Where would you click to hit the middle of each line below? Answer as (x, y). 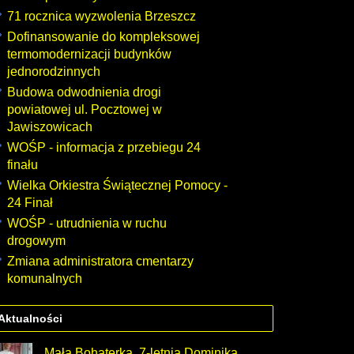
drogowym (36, 241)
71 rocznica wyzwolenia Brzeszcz (102, 16)
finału (23, 165)
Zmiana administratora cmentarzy (100, 261)
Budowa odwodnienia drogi (84, 92)
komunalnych (45, 279)
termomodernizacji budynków (89, 54)
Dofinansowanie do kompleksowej (104, 37)
